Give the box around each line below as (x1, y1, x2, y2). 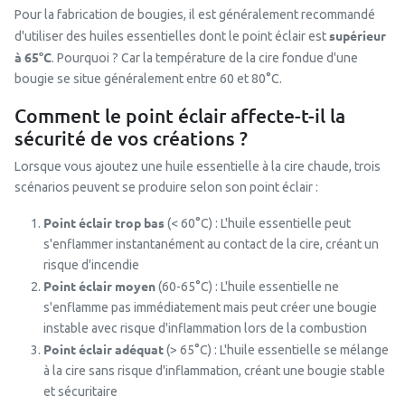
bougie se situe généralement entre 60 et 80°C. (14, 71, 282, 87)
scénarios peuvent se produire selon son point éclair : (14, 180, 318, 195)
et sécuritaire (43, 384, 118, 400)
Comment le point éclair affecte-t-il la (14, 103, 345, 128)
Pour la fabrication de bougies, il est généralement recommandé (14, 7, 375, 23)
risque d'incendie (43, 258, 139, 273)
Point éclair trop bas (43, 214, 165, 231)
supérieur (329, 27, 386, 44)
